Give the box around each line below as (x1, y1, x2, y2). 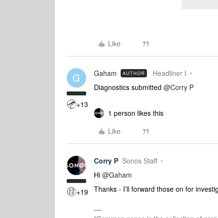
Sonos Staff (122, 156, 157, 165)
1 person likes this (108, 108, 163, 118)
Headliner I (153, 68, 186, 78)
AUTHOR (123, 70, 145, 76)
